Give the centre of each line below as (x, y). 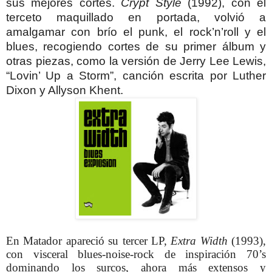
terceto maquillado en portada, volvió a (136, 17)
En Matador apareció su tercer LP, (89, 240)
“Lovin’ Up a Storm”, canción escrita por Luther (136, 75)
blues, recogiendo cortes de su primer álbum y (136, 46)
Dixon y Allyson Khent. (65, 90)
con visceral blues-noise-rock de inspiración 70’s (136, 254)
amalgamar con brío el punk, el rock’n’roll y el (136, 32)
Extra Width (199, 240)
